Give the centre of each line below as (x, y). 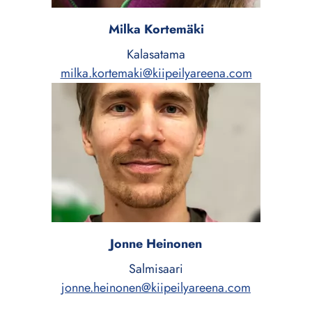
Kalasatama (156, 55)
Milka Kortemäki (156, 30)
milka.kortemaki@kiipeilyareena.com (156, 73)
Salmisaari (156, 269)
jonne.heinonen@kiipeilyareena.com (156, 288)
